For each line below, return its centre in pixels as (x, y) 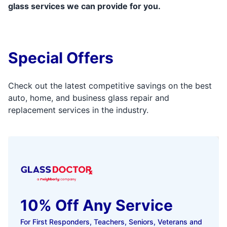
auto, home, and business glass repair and (89, 98)
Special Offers (61, 58)
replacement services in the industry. (78, 110)
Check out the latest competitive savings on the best (110, 86)
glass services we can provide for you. (84, 6)
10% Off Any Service (97, 205)
